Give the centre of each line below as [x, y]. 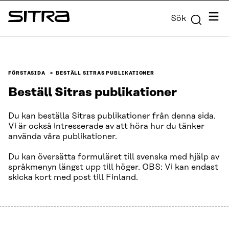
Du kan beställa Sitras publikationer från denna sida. [112, 116]
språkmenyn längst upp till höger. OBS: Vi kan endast [113, 167]
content [18, 21]
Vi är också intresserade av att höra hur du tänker [106, 126]
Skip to [17, 9]
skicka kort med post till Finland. [73, 177]
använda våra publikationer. [63, 136]
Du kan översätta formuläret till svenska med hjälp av [114, 157]
